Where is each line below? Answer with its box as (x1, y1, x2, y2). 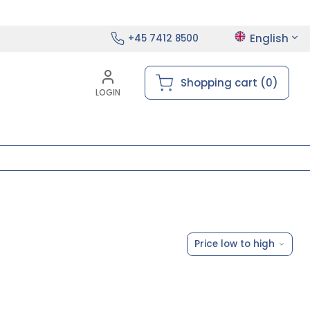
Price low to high (194, 237, 275, 250)
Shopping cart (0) (181, 75, 278, 90)
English (249, 30, 289, 46)
